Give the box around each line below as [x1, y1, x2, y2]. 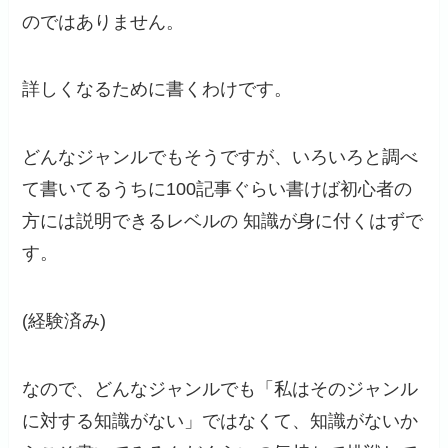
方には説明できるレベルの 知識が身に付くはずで [22, 211, 424, 232]
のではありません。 [22, 11, 185, 32]
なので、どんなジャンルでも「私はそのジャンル [22, 378, 419, 399]
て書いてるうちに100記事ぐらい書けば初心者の [22, 179, 413, 200]
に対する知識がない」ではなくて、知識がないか [22, 410, 419, 431]
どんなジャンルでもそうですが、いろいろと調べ [22, 147, 419, 168]
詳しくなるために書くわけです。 [22, 79, 293, 100]
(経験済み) [22, 311, 107, 332]
